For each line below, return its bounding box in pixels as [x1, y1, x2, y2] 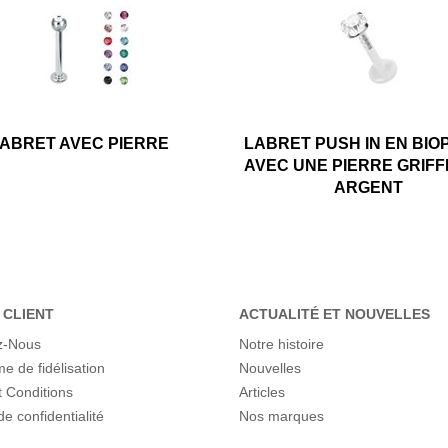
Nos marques [239, 407, 324, 424]
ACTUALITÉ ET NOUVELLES [239, 305, 430, 322]
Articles [239, 383, 285, 400]
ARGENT [334, 178, 404, 196]
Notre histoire [239, 335, 324, 352]
